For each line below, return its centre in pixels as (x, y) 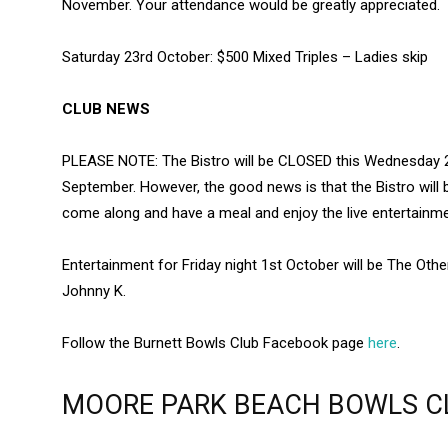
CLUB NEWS (106, 109)
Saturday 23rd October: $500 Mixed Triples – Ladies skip (245, 57)
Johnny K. (94, 291)
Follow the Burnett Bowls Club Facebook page (215, 343)
